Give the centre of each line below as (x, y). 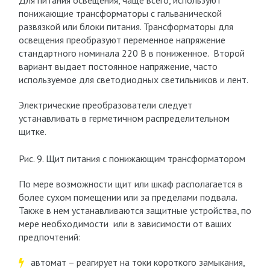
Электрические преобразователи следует (105, 105)
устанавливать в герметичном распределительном (124, 118)
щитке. (32, 131)
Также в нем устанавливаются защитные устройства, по (135, 210)
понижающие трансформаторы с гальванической (120, 13)
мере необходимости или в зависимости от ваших (125, 224)
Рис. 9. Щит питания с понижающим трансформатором (132, 159)
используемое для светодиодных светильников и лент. (133, 80)
